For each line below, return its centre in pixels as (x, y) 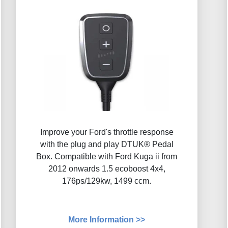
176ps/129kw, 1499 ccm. (107, 181)
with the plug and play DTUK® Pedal (107, 145)
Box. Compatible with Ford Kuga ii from (107, 157)
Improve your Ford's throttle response (107, 132)
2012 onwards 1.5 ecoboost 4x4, (107, 169)
